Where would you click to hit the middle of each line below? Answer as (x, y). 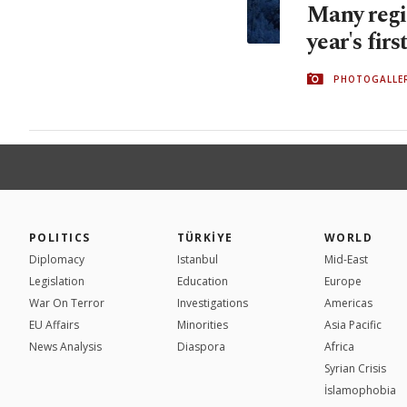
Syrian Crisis (355, 368)
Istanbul (197, 259)
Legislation (57, 281)
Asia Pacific (353, 324)
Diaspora (201, 346)
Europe (343, 281)
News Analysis (65, 346)
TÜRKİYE (205, 237)
